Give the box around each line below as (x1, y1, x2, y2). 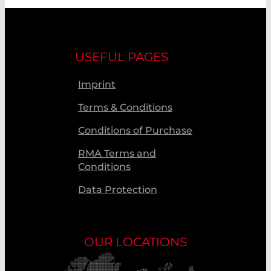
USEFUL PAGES (75, 49, 168, 64)
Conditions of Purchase (78, 124, 192, 136)
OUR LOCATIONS (84, 234, 187, 249)
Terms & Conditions (78, 101, 172, 113)
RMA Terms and (78, 147, 156, 159)
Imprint (78, 78, 116, 90)
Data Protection (78, 183, 157, 195)
